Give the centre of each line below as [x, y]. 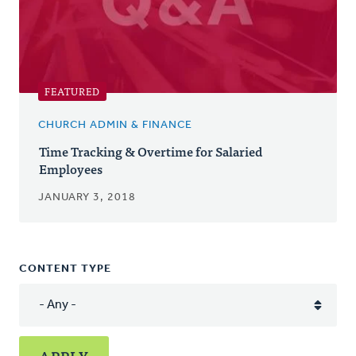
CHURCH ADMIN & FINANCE [115, 125]
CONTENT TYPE [65, 269]
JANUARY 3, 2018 [87, 197]
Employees [71, 168]
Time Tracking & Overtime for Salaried [151, 151]
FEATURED [72, 91]
